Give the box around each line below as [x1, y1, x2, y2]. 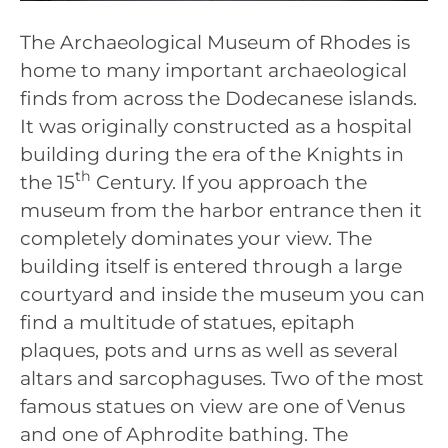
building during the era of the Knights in [20, 142, 404, 166]
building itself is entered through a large [20, 254, 402, 278]
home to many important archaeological [20, 58, 407, 82]
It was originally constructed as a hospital [20, 114, 412, 138]
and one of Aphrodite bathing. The [20, 422, 348, 446]
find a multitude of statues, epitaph [20, 310, 355, 334]
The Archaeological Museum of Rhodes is [20, 30, 410, 54]
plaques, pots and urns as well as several [20, 338, 398, 362]
